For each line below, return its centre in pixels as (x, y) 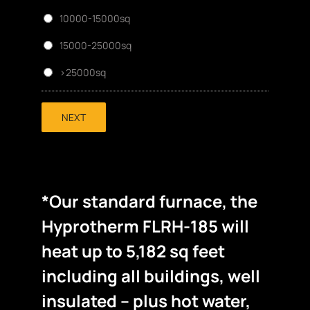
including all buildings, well (151, 276)
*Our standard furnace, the (149, 201)
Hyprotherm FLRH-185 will (145, 226)
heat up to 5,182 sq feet (133, 251)
